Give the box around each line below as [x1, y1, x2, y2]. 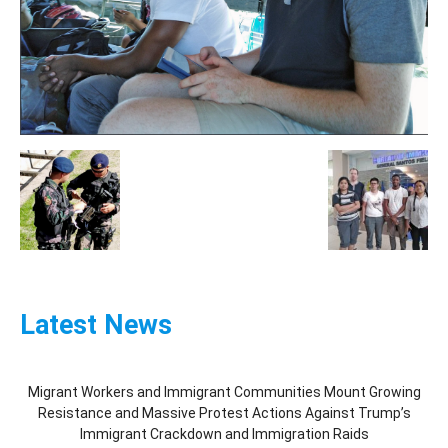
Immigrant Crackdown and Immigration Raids [79, 426, 369, 443]
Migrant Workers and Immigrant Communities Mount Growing [27, 384, 421, 401]
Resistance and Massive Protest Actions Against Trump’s [37, 405, 411, 422]
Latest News [20, 309, 172, 342]
